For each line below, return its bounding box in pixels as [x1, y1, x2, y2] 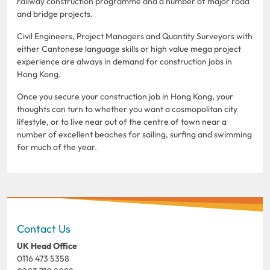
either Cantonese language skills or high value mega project [17, 43, 241, 55]
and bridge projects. [17, 8, 93, 20]
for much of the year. [17, 142, 97, 153]
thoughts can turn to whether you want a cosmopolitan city [17, 104, 237, 115]
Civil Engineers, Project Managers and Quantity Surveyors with [17, 31, 253, 42]
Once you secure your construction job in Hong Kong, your [17, 91, 233, 102]
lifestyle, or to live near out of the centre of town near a [17, 116, 227, 128]
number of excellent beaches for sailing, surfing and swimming [17, 129, 252, 140]
